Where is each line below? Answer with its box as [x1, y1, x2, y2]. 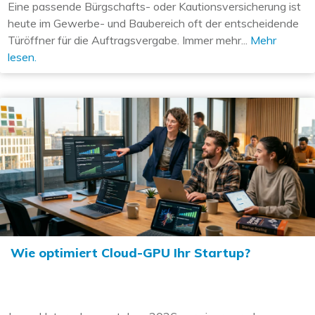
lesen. [8, 49, 37, 64]
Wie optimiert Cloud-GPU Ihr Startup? [11, 244, 250, 261]
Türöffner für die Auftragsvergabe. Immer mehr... [8, 32, 250, 47]
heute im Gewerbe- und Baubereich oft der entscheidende [8, 15, 299, 30]
